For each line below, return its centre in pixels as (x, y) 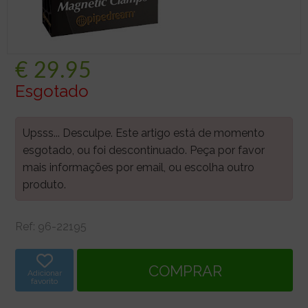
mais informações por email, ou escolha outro (139, 167)
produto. (44, 184)
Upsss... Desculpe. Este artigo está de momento (144, 133)
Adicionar (44, 273)
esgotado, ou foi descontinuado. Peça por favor (144, 150)
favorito (44, 281)
